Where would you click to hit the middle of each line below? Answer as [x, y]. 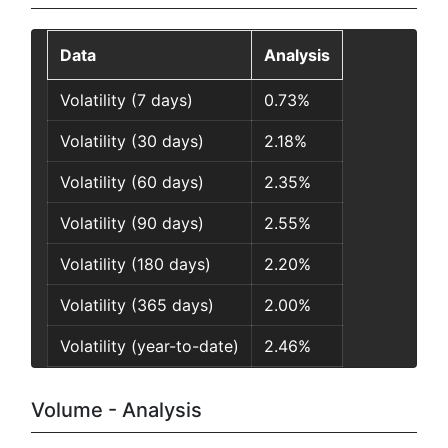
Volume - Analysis [116, 410]
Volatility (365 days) [137, 305]
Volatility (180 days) [135, 264]
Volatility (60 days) [132, 182]
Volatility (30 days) [132, 141]
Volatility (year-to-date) [149, 346]
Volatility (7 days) [126, 100]
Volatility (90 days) [132, 223]
